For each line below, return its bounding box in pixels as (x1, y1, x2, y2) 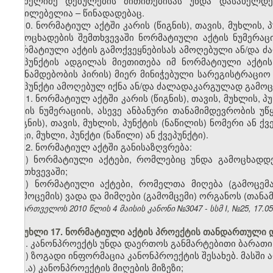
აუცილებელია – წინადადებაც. (9, 6, 144, 19)
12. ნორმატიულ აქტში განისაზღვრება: (20, 140, 192, 154)
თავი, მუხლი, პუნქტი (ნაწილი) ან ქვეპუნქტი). (9, 128, 208, 141)
